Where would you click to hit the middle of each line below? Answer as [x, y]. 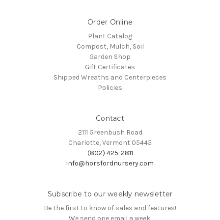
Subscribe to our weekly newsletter [110, 194]
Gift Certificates [110, 67]
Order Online [110, 22]
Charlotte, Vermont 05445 [110, 143]
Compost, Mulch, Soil [110, 47]
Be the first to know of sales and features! [110, 208]
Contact [110, 119]
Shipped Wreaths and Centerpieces [110, 78]
